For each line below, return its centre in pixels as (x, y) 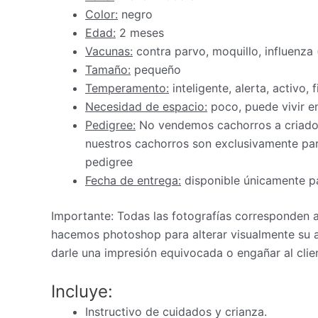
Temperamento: (127, 88)
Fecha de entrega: (133, 181)
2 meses (140, 33)
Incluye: (82, 291)
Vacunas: (109, 51)
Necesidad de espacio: (146, 107)
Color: (102, 15)
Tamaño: (108, 70)
